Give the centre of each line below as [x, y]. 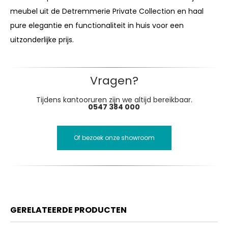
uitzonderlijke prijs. [42, 40]
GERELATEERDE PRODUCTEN [68, 210]
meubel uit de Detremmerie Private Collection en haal [107, 11]
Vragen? [114, 81]
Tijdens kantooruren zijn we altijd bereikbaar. [114, 100]
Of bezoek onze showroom [114, 138]
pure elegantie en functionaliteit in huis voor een [97, 26]
